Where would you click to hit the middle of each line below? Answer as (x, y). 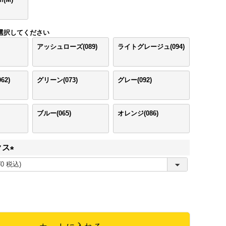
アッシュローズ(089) (67, 47)
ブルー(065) (54, 114)
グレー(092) (135, 80)
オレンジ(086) (138, 114)
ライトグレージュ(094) (151, 47)
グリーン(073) (57, 80)
